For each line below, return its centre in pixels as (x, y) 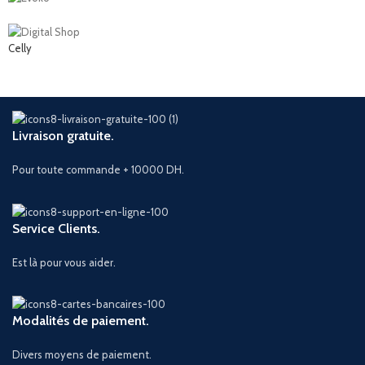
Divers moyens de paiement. (82, 355)
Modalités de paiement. (81, 321)
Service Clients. (57, 228)
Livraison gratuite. (64, 135)
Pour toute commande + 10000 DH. (99, 169)
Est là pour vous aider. (64, 262)
